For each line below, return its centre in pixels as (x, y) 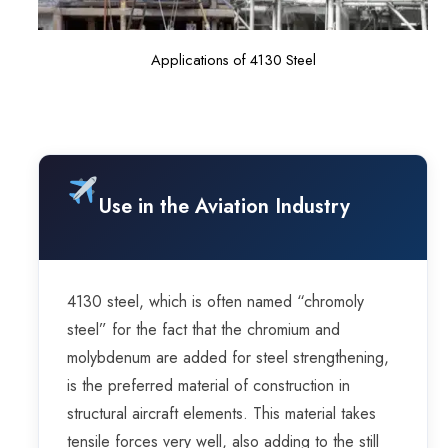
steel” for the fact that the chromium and (203, 330)
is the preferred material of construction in (208, 386)
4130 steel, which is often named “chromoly (215, 302)
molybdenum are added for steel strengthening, (228, 358)
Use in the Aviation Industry (224, 207)
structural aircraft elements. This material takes (221, 414)
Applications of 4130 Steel (233, 60)
